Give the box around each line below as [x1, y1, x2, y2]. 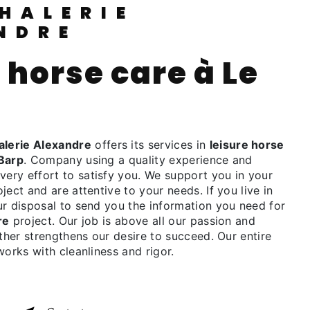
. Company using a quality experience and [23, 153, 253, 167]
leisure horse [209, 138, 284, 152]
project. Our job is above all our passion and [9, 214, 256, 228]
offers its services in [91, 138, 210, 152]
